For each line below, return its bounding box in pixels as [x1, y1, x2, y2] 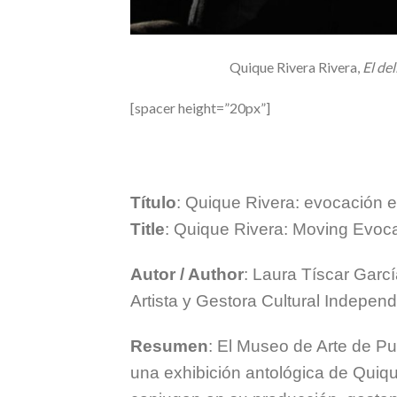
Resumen [130, 337, 208, 356]
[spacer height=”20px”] [130, 98, 270, 116]
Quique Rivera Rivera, [230, 58, 363, 75]
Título [130, 193, 176, 213]
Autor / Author [130, 265, 244, 284]
